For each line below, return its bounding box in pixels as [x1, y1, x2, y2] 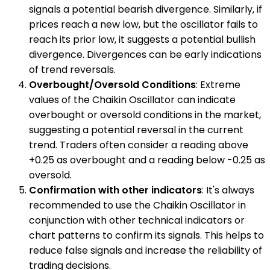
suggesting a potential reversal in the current [29, 123, 243, 137]
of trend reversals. [29, 63, 116, 77]
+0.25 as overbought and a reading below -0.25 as [29, 153, 265, 168]
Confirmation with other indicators [29, 183, 202, 198]
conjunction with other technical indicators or [29, 213, 245, 228]
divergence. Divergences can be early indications [29, 48, 262, 62]
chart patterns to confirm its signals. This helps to [29, 228, 264, 243]
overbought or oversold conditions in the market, [29, 108, 261, 122]
